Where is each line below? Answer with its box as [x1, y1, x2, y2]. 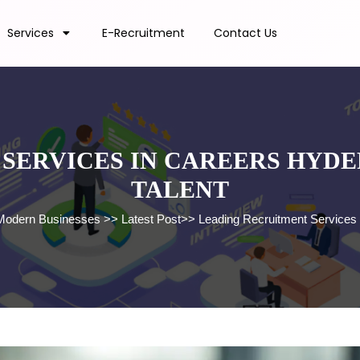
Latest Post [121, 211, 181, 226]
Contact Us [214, 25, 278, 42]
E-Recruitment [102, 25, 186, 42]
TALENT [131, 175, 229, 202]
